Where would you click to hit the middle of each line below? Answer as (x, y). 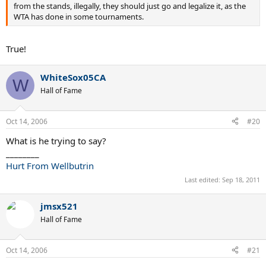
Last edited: (203, 180)
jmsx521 (59, 206)
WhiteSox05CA (73, 77)
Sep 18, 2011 (241, 180)
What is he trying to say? (56, 140)
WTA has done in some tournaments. (79, 16)
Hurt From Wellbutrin (50, 165)
